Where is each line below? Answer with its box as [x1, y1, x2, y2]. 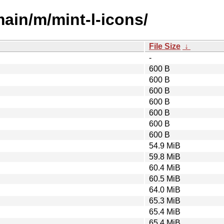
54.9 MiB [149, 141, 180, 150]
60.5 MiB [149, 174, 180, 183]
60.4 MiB [149, 163, 180, 172]
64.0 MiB [149, 185, 180, 194]
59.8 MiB [149, 152, 180, 161]
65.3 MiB [149, 196, 180, 205]
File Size [149, 41, 180, 50]
